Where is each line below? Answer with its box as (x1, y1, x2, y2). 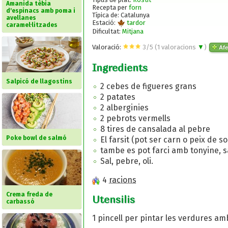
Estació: (92, 19, 117, 27)
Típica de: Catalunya (92, 11, 150, 19)
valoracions (160, 43, 197, 51)
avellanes (6, 14, 36, 21)
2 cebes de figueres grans (100, 81, 196, 92)
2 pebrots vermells (100, 113, 170, 124)
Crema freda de (6, 191, 52, 198)
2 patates (100, 92, 135, 102)
